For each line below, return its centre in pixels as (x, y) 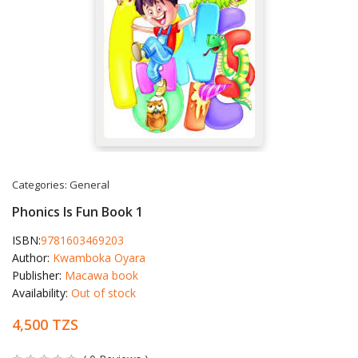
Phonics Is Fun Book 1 (78, 211)
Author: (32, 257)
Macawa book (101, 275)
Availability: (42, 292)
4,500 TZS (45, 324)
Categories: (41, 184)
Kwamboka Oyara (99, 257)
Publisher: (38, 275)
